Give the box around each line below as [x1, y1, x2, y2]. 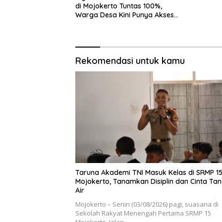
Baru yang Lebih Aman [75, 19, 151, 28]
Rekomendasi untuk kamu [75, 55, 185, 66]
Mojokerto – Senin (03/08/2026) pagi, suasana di [75, 200, 219, 209]
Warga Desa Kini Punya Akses [75, 10, 174, 19]
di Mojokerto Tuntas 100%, [75, 1, 162, 10]
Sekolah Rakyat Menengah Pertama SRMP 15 [75, 209, 211, 218]
